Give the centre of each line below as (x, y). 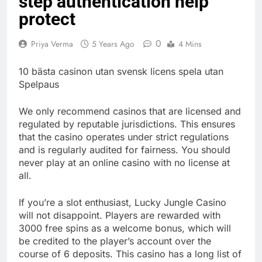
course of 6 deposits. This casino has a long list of (130, 254)
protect (47, 19)
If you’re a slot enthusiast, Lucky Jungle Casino (123, 203)
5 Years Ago (113, 44)
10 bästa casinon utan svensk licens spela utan (121, 72)
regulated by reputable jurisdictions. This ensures (127, 124)
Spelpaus (39, 85)
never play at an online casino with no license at (124, 163)
